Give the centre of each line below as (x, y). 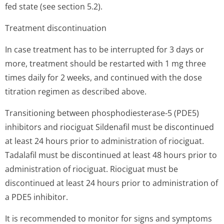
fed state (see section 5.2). (54, 6)
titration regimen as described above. (76, 91)
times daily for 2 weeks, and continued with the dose (103, 77)
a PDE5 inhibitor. (36, 197)
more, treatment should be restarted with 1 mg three (105, 63)
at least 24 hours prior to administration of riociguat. (104, 141)
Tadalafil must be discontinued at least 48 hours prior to (111, 155)
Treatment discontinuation (56, 28)
